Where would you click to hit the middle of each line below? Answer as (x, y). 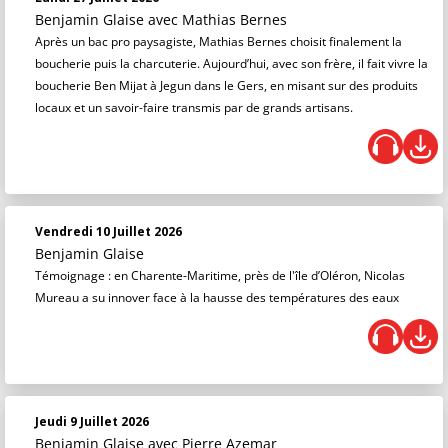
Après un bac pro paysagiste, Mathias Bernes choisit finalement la (218, 41)
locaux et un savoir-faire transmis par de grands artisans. (194, 107)
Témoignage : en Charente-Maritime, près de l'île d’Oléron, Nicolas (220, 275)
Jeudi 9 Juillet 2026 (92, 421)
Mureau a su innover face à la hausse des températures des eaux (217, 297)
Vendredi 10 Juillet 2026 (108, 231)
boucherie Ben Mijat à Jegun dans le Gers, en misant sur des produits (226, 85)
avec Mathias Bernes (217, 19)
